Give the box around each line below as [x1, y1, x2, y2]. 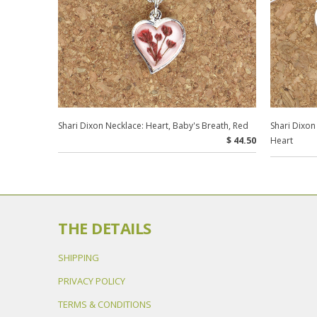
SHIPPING [58, 251, 99, 265]
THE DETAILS [58, 217, 151, 239]
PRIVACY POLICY [58, 275, 125, 288]
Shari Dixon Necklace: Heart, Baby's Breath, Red [58, 120, 248, 132]
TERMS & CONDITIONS [58, 298, 151, 311]
